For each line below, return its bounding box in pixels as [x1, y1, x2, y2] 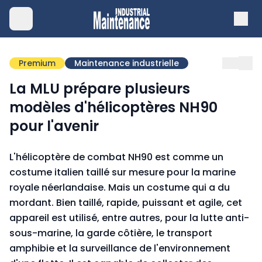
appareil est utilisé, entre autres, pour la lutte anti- [9, 211, 249, 225]
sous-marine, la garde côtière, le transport [9, 226, 212, 240]
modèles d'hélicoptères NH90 [9, 98, 218, 117]
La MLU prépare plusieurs [9, 79, 190, 98]
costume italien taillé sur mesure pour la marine [9, 166, 236, 179]
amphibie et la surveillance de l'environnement [9, 242, 230, 255]
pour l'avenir [9, 116, 99, 136]
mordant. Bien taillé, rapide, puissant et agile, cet [9, 196, 242, 209]
